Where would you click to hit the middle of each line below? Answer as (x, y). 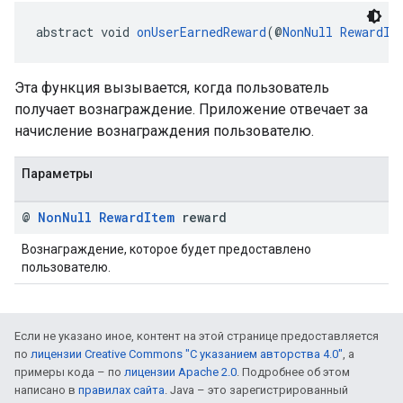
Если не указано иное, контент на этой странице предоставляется (197, 336)
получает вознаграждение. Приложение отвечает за (191, 109)
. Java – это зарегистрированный (256, 390)
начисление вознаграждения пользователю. (164, 131)
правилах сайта (121, 390)
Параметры (57, 174)
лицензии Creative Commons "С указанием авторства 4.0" (187, 354)
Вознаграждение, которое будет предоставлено (166, 249)
